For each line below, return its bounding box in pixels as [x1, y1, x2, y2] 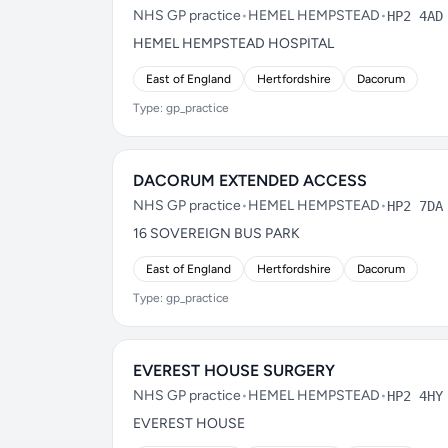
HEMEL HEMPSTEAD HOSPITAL [133, 35, 334, 52]
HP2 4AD [387, 8, 443, 24]
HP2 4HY [387, 388, 443, 404]
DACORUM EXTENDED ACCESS [133, 171, 367, 190]
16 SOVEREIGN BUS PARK [133, 225, 300, 242]
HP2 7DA [387, 198, 443, 214]
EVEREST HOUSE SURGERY [133, 361, 335, 380]
